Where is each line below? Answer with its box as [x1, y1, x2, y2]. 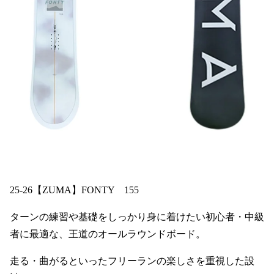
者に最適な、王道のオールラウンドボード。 [10, 229, 206, 240]
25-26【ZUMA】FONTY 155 [10, 185, 139, 196]
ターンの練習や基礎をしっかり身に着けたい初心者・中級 [10, 212, 264, 223]
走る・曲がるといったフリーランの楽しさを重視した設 [10, 256, 254, 267]
